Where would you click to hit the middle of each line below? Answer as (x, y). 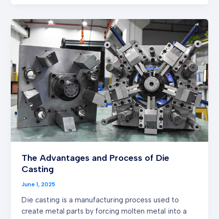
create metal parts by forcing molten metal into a (104, 211)
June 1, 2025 (39, 185)
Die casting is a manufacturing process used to (100, 200)
